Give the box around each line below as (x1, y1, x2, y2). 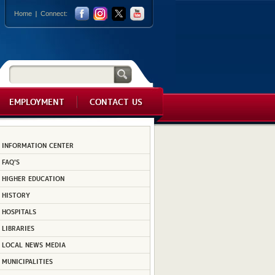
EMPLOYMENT (9, 95, 64, 107)
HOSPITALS (2, 206, 36, 216)
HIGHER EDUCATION (2, 173, 64, 183)
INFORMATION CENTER (2, 140, 74, 150)
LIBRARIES (2, 223, 34, 233)
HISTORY (2, 190, 30, 199)
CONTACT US (89, 95, 142, 107)
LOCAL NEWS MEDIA (2, 239, 66, 249)
